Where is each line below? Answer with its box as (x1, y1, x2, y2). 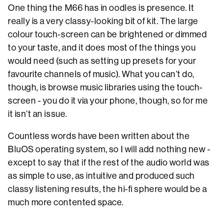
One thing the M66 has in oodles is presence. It (8, 3, 194, 13)
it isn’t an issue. (8, 109, 67, 119)
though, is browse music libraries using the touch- (8, 82, 203, 93)
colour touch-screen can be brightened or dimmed (8, 29, 207, 40)
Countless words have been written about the (8, 131, 190, 141)
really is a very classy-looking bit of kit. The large (8, 16, 198, 27)
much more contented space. (8, 197, 124, 208)
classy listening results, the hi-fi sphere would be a (8, 184, 207, 194)
